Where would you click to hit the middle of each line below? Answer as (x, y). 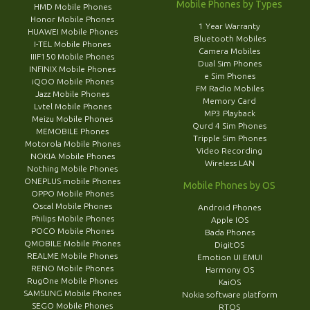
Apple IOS (229, 220)
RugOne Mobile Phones (72, 281)
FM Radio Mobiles (229, 89)
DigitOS (230, 245)
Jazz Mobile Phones (72, 94)
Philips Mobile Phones (72, 219)
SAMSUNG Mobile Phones (72, 293)
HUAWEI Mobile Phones (72, 32)
